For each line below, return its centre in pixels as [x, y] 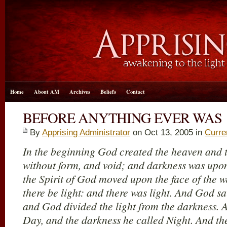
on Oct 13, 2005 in [167, 132]
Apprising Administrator [86, 132]
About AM [47, 92]
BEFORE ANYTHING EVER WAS [122, 118]
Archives [80, 92]
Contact [136, 92]
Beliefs [108, 92]
